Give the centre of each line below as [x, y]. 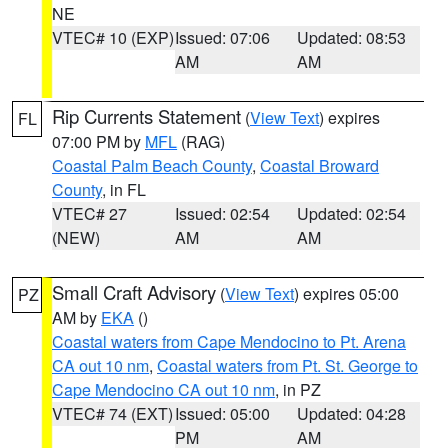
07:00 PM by [98, 141]
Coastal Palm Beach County [152, 165]
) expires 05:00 [346, 293]
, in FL [124, 189]
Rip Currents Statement [146, 116]
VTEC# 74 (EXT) [112, 413]
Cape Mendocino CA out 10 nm [163, 389]
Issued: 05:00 [222, 413]
